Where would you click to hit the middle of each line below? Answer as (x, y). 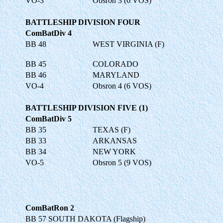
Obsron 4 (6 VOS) (122, 86)
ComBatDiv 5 (49, 118)
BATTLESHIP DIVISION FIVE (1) (87, 108)
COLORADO (115, 64)
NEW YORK (114, 151)
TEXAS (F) (111, 129)
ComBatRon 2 (50, 208)
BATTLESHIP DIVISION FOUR (83, 22)
